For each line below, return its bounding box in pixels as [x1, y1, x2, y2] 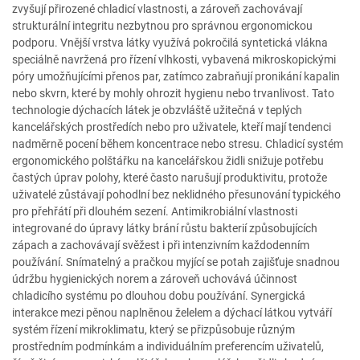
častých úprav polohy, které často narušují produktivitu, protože [12, 171, 327, 184]
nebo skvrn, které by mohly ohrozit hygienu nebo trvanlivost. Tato [12, 87, 334, 100]
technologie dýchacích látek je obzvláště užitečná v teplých [12, 104, 302, 117]
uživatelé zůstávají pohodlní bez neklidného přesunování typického [12, 188, 341, 201]
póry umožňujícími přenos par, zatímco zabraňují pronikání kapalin [12, 70, 340, 83]
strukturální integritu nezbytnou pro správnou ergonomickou [12, 19, 313, 32]
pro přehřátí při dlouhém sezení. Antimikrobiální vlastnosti [12, 205, 297, 218]
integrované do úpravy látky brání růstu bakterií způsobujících [12, 222, 317, 235]
